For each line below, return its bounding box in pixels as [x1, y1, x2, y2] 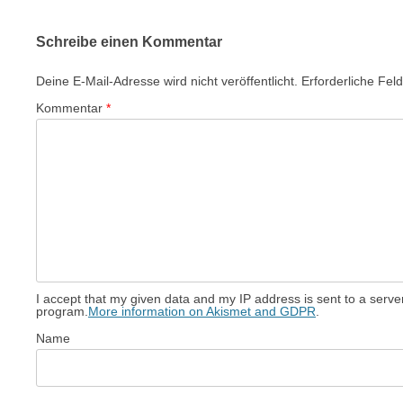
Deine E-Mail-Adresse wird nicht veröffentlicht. [36, 74, 298, 88]
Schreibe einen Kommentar [36, 34, 222, 49]
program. [36, 304, 88, 318]
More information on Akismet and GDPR [88, 304, 316, 318]
